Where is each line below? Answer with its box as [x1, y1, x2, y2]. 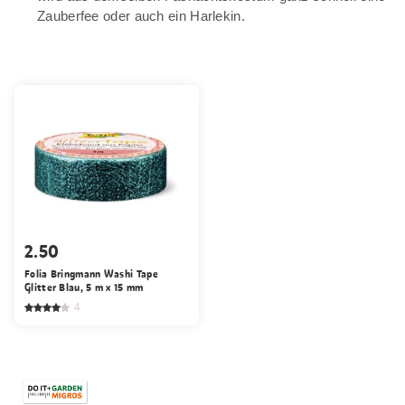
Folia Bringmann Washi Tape [24, 266, 158, 281]
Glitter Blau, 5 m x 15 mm [24, 279, 144, 295]
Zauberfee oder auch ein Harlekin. [37, 7, 245, 24]
